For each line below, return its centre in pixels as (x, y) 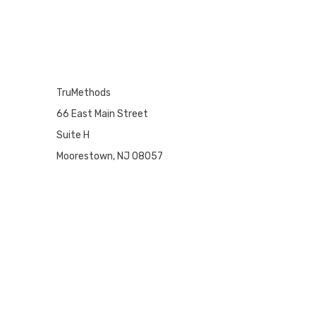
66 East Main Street (103, 114)
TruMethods (84, 92)
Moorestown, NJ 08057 (110, 156)
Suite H (73, 135)
